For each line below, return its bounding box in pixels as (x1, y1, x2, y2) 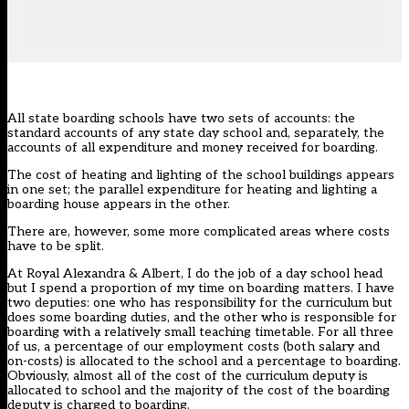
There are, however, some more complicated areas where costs (7, 224, 390, 240)
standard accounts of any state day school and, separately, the (7, 125, 384, 142)
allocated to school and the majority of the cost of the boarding (7, 383, 390, 399)
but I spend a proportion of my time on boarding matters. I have (7, 280, 394, 297)
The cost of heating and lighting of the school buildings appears (7, 167, 394, 184)
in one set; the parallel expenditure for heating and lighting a (7, 182, 377, 198)
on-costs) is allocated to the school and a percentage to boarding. (7, 353, 401, 370)
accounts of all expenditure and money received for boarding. (7, 140, 378, 156)
